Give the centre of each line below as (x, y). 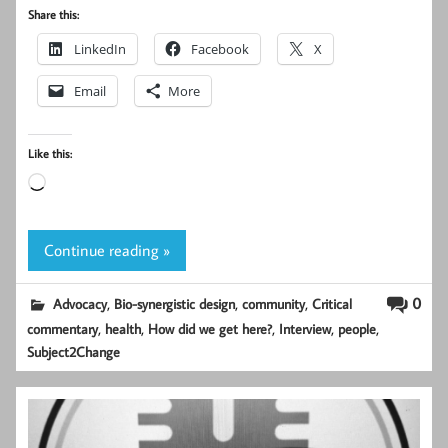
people (357, 329)
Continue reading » (107, 249)
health (123, 329)
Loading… (75, 184)
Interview (305, 329)
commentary (63, 329)
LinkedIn (100, 49)
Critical (332, 303)
